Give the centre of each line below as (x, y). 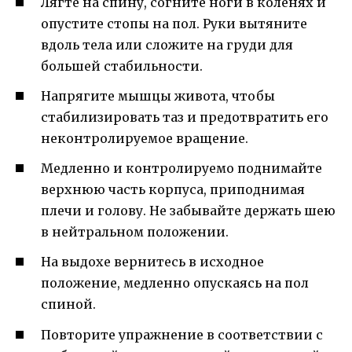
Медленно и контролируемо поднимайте (181, 169)
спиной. (68, 304)
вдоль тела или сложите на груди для (167, 44)
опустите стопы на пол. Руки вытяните (174, 23)
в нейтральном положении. (135, 232)
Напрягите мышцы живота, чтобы (158, 96)
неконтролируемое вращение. (145, 139)
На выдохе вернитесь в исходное (152, 262)
